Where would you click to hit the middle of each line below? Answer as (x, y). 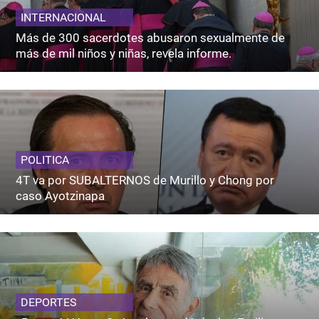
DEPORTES (49, 303)
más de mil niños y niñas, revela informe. (124, 54)
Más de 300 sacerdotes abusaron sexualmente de (151, 38)
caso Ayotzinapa (61, 196)
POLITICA (45, 160)
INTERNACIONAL (64, 18)
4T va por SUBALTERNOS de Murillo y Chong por (145, 181)
